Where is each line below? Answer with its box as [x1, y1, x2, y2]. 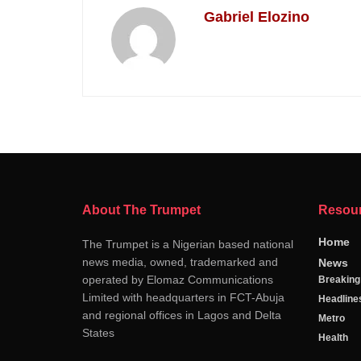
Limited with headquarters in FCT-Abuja [82, 291, 284, 305]
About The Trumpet [82, 203, 201, 218]
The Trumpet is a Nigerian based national [82, 238, 293, 251]
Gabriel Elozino [204, 9, 309, 26]
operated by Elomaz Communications [82, 273, 273, 287]
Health [317, 332, 348, 344]
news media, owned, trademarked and [82, 255, 278, 269]
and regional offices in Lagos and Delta [82, 309, 281, 322]
